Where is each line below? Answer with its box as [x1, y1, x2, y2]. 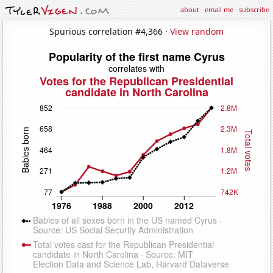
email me [205, 5, 233, 14]
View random [170, 25, 224, 37]
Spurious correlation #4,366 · [49, 25, 170, 37]
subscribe [239, 5, 269, 14]
